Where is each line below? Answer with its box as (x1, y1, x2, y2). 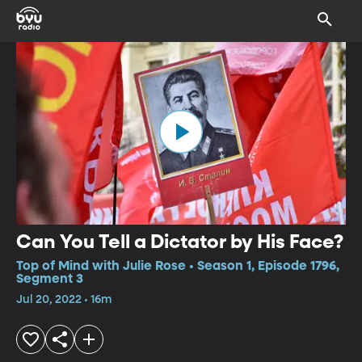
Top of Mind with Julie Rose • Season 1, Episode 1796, (16, 259, 339, 273)
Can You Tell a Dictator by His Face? (16, 232, 343, 252)
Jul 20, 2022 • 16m (16, 293, 112, 305)
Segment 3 (16, 272, 83, 286)
